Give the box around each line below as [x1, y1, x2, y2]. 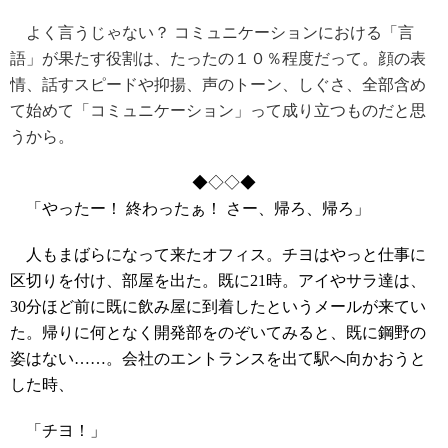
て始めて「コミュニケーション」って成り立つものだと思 [10, 102, 426, 120]
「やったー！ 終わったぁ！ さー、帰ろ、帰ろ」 [10, 200, 370, 218]
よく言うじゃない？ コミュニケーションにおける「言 [10, 24, 414, 42]
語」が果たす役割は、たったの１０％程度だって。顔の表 [10, 50, 426, 68]
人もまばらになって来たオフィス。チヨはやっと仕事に [10, 246, 426, 264]
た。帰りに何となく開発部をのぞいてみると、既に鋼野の [10, 324, 426, 342]
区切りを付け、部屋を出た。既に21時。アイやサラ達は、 [10, 272, 426, 290]
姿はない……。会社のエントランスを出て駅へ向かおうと [10, 350, 426, 368]
